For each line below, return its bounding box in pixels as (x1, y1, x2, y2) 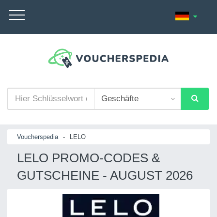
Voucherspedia (17, 133, 58, 140)
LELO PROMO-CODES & (17, 150, 160, 165)
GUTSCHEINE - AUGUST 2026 (17, 168, 193, 183)
